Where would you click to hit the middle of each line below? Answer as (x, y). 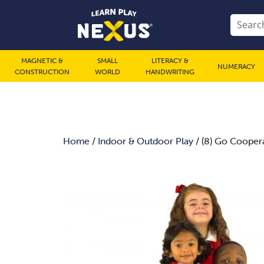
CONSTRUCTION (42, 72)
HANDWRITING (170, 72)
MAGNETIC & (42, 60)
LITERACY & (170, 60)
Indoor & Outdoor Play (146, 141)
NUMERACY (236, 66)
